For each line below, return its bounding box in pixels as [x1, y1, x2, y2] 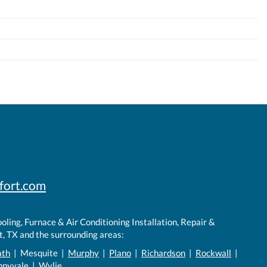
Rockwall [195, 247, 231, 258]
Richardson [141, 247, 185, 258]
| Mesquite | [10, 247, 68, 258]
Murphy [68, 247, 99, 258]
